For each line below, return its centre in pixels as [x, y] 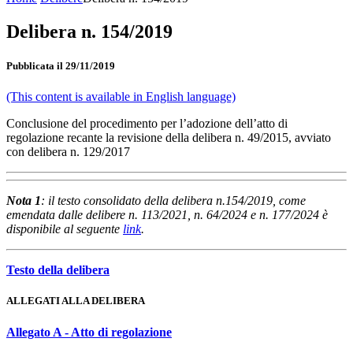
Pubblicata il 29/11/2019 [61, 66]
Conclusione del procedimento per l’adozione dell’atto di [147, 124]
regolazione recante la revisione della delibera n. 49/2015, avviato [169, 138]
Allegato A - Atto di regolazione [89, 332]
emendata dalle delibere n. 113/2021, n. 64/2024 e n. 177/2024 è [167, 215]
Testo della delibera [58, 270]
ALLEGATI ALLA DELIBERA [76, 301]
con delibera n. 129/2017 [68, 152]
